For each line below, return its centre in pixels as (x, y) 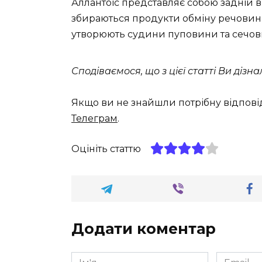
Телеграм (94, 119)
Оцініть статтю (106, 149)
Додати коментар (144, 229)
